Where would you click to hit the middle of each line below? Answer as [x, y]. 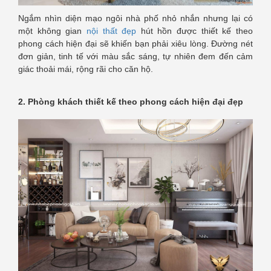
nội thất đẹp [111, 31]
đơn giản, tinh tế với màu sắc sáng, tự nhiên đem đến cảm [135, 57]
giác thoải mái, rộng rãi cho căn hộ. [86, 69]
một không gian [52, 31]
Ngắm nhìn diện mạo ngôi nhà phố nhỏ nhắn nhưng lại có [135, 18]
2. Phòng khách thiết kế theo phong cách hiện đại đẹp [131, 102]
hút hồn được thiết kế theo [195, 31]
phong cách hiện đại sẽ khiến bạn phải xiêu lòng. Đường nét [135, 44]
